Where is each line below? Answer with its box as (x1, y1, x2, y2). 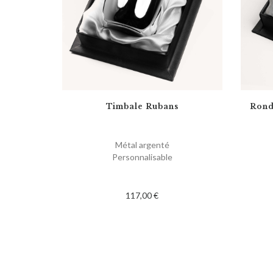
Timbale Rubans (105, 101, 179, 111)
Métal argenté (115, 139, 169, 150)
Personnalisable (112, 151, 172, 162)
